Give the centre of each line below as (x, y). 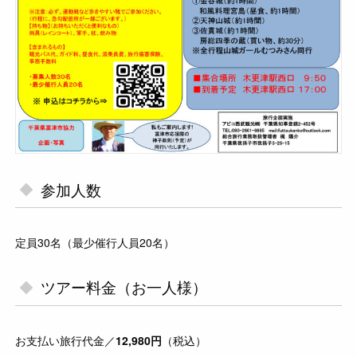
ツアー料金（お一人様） (124, 287)
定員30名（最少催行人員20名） (95, 243)
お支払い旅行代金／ (66, 340)
